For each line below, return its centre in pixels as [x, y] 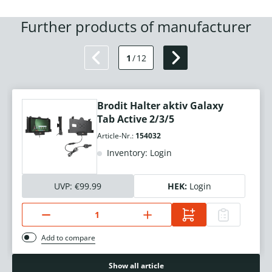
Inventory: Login [138, 153]
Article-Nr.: [116, 136]
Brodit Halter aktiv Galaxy [160, 106]
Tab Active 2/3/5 [136, 119]
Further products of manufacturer [136, 27]
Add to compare [68, 238]
